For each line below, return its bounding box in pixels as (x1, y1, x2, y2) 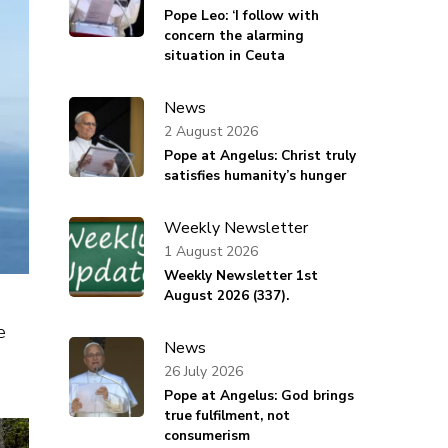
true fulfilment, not (163, 406, 290, 426)
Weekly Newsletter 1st (163, 266, 318, 286)
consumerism (163, 426, 250, 446)
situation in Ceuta (163, 46, 285, 66)
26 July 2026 (163, 361, 243, 381)
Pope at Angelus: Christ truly (163, 146, 356, 166)
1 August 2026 (163, 241, 258, 261)
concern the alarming (163, 26, 304, 46)
